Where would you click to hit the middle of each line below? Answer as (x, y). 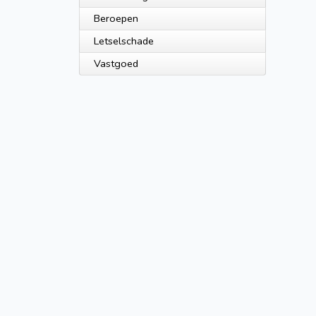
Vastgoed (116, 63)
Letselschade (124, 41)
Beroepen (116, 18)
